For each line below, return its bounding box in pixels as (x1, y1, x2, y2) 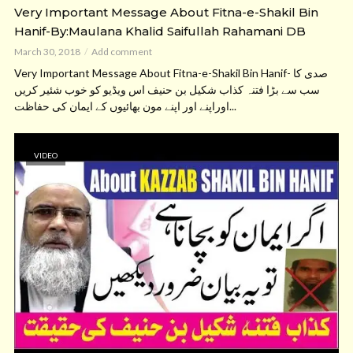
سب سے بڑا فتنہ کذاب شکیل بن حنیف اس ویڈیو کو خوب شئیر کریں (14, 83, 320, 96)
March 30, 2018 (14, 46, 80, 58)
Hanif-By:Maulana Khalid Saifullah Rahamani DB (14, 24, 306, 39)
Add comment (91, 46, 152, 58)
